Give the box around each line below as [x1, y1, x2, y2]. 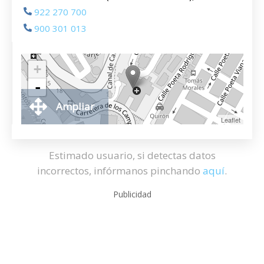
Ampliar [56, 100, 94, 113]
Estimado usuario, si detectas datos [48, 148, 216, 162]
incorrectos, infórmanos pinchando [37, 164, 203, 177]
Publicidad [113, 189, 151, 200]
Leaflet [221, 115, 240, 124]
